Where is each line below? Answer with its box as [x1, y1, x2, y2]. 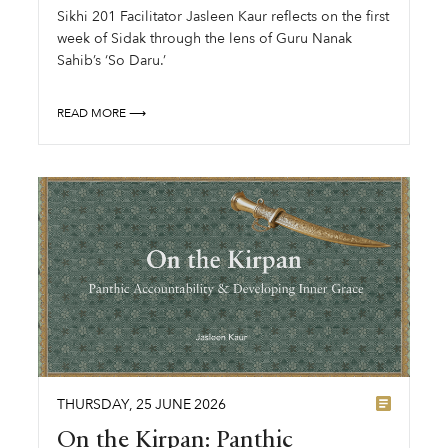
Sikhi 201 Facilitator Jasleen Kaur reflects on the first [57, 7, 390, 27]
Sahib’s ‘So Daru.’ [57, 51, 167, 71]
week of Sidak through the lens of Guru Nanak [57, 29, 353, 49]
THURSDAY [57, 394, 130, 414]
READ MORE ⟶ [57, 104, 147, 121]
